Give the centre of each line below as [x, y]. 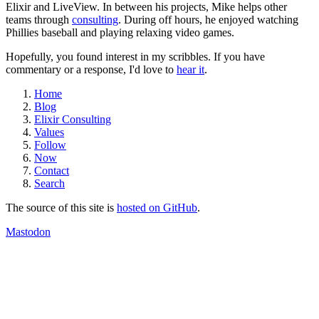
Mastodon [28, 231]
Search [49, 183]
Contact [52, 170]
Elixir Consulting [73, 119]
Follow [50, 145]
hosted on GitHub [157, 207]
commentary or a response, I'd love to [91, 69]
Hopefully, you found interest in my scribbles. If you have [135, 56]
